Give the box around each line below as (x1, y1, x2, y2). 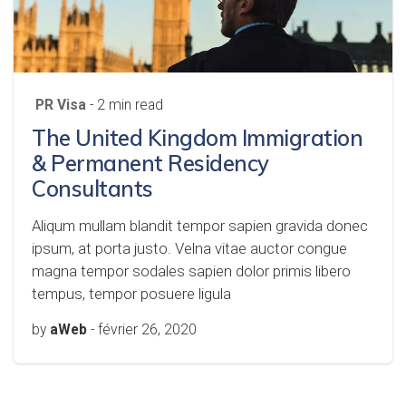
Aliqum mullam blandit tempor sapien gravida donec (32, 217, 368, 235)
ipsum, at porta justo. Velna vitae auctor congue (32, 239, 347, 257)
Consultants (32, 175, 153, 202)
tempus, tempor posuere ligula (32, 285, 231, 303)
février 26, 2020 (98, 322, 197, 338)
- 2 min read (90, 97, 163, 113)
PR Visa (35, 97, 86, 113)
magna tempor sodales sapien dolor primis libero (32, 262, 351, 280)
